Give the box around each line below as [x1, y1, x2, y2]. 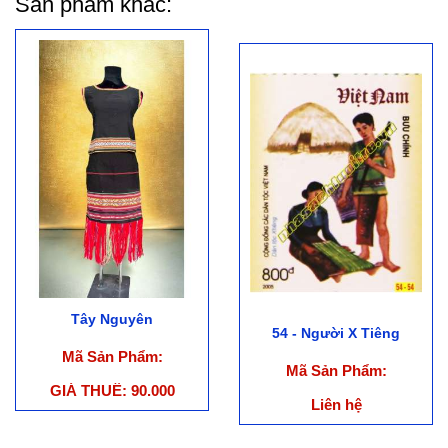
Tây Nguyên [71, 311, 153, 328]
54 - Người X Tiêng [272, 325, 400, 342]
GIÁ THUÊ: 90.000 [49, 382, 175, 400]
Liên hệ [310, 396, 362, 414]
